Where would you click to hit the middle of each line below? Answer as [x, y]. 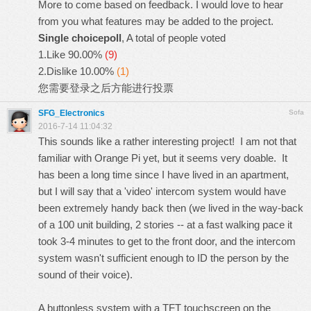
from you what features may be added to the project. [156, 21]
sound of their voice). [85, 275]
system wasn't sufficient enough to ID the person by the [163, 258]
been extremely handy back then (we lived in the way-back [171, 208]
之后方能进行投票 [132, 88]
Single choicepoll [80, 38]
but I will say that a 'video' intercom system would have [162, 191]
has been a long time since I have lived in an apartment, [163, 175]
